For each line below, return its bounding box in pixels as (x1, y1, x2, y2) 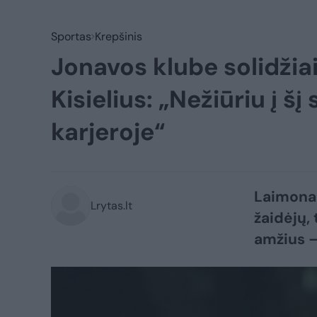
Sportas (51, 29, 91, 44)
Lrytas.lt (91, 198, 132, 213)
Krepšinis (95, 29, 142, 44)
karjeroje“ (51, 116, 165, 148)
